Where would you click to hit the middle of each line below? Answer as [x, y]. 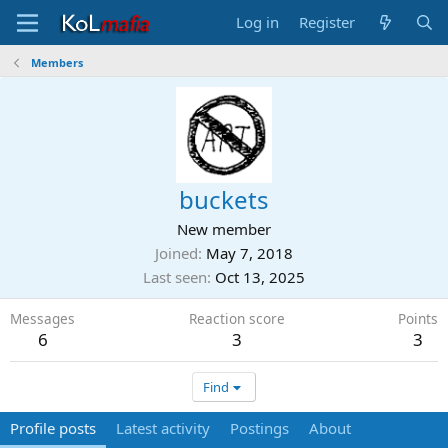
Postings [259, 428]
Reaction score [236, 318]
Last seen [175, 277]
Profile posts [53, 428]
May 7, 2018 [249, 253]
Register [327, 22]
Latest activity [163, 428]
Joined [176, 253]
